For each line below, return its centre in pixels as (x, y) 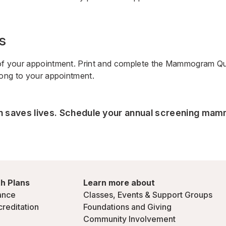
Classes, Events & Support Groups (148, 195)
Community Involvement (129, 219)
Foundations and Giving (127, 207)
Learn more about (119, 183)
